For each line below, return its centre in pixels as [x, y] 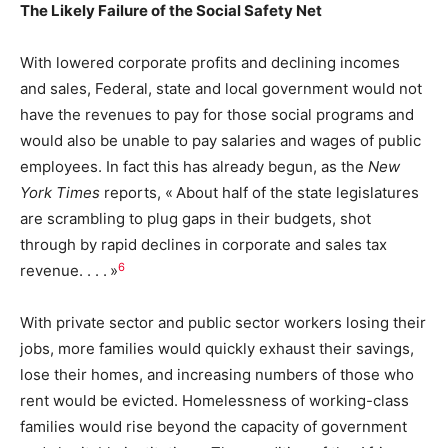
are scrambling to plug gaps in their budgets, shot [195, 219]
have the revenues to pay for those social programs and [217, 115]
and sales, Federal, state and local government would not [221, 89]
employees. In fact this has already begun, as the [194, 167]
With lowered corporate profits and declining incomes [210, 63]
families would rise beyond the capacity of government [213, 427]
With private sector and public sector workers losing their [223, 323]
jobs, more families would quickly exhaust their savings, [217, 349]
